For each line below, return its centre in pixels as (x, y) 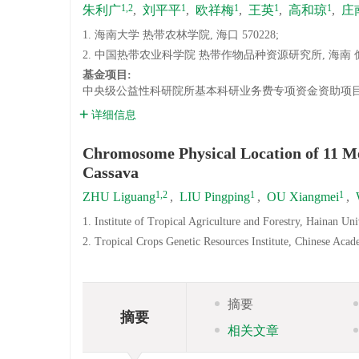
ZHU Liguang (119, 197)
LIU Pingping (215, 197)
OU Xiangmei (303, 197)
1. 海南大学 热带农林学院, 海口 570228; (181, 35)
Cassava (111, 172)
